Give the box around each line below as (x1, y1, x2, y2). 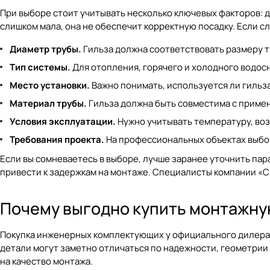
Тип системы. (10, 61, 71, 74)
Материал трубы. (10, 97, 87, 110)
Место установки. (10, 79, 90, 92)
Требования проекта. (10, 133, 104, 146)
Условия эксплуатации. (10, 115, 116, 128)
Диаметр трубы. (10, 43, 81, 55)
